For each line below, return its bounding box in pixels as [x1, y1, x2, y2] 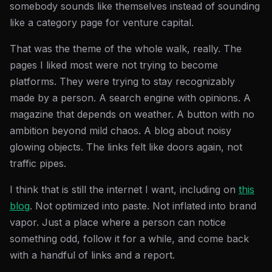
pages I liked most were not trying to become [10, 59, 218, 71]
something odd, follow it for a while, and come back [10, 233, 249, 245]
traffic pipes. [10, 157, 66, 169]
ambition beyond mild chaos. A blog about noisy [10, 124, 231, 137]
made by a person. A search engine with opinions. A [10, 92, 251, 104]
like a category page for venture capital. [10, 16, 194, 29]
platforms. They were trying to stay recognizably [10, 75, 235, 87]
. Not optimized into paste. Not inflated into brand [30, 200, 256, 212]
